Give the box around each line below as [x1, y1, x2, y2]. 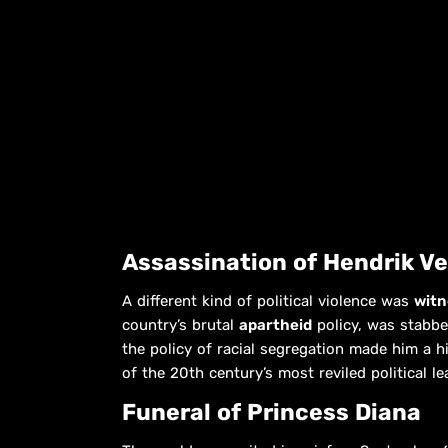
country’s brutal [122, 315, 239, 334]
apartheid [239, 315, 312, 334]
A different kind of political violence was [122, 291, 414, 310]
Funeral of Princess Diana [122, 397, 421, 426]
